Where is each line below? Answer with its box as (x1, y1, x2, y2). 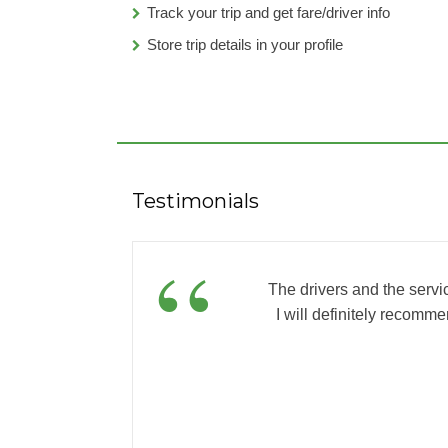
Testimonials (132, 188, 259, 213)
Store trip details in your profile (147, 35, 343, 53)
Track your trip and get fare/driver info (147, 3, 390, 21)
